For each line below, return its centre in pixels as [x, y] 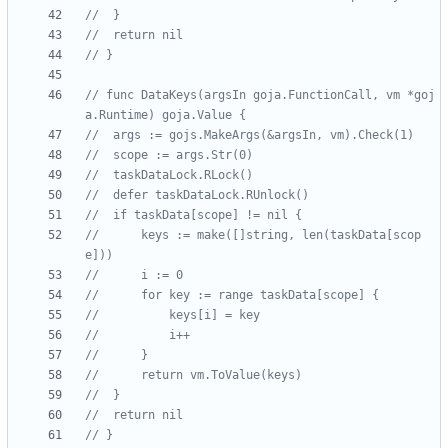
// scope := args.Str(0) [183, 155]
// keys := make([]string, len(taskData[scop [95, 235]
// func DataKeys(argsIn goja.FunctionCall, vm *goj [260, 95]
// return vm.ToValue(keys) [221, 375]
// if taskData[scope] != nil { [207, 215]
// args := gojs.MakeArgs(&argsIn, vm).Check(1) [263, 135]
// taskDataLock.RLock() [183, 175]
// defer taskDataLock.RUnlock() [211, 195]
